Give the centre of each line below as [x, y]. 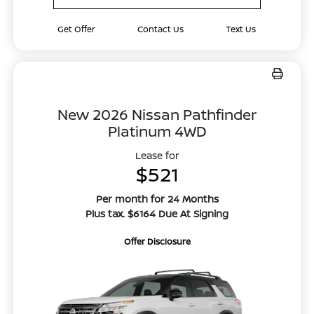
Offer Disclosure [157, 241]
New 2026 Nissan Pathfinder [157, 114]
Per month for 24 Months [157, 198]
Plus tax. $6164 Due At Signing [157, 213]
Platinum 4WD [157, 131]
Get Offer [77, 29]
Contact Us [161, 29]
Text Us [241, 29]
